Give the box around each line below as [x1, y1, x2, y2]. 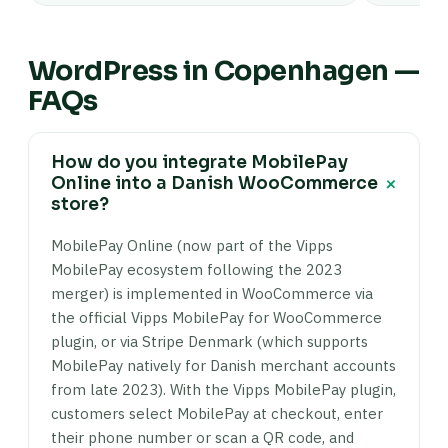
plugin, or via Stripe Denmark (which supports [51, 332, 368, 351]
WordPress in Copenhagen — [28, 54, 420, 88]
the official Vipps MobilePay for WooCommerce [51, 308, 382, 327]
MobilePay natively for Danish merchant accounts [51, 356, 396, 375]
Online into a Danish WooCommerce [51, 173, 378, 194]
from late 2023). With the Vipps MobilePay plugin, [51, 380, 396, 399]
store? [51, 194, 109, 215]
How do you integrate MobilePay [51, 152, 348, 173]
